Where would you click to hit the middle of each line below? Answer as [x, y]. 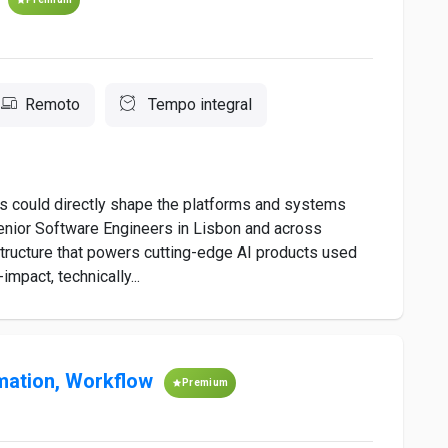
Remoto [52, 104]
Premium [205, 382]
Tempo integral [198, 104]
